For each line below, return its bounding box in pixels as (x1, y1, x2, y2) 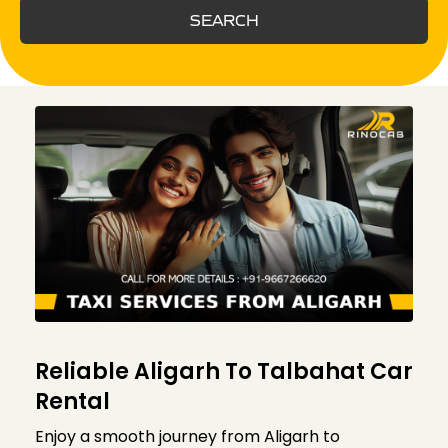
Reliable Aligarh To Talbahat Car (35, 356, 413, 388)
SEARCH (189, 10, 259, 30)
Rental (35, 386, 110, 418)
